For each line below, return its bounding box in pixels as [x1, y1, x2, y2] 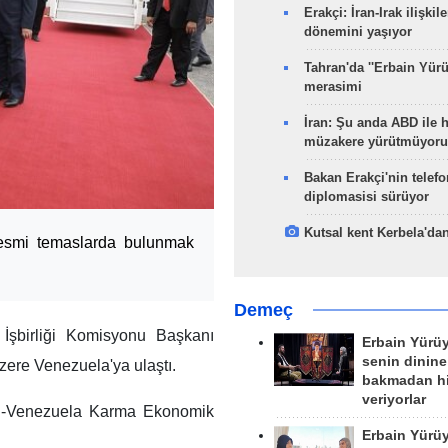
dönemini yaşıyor [303, 24, 412, 39]
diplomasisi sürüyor [303, 189, 429, 204]
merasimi [303, 79, 362, 94]
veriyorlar [361, 392, 426, 407]
